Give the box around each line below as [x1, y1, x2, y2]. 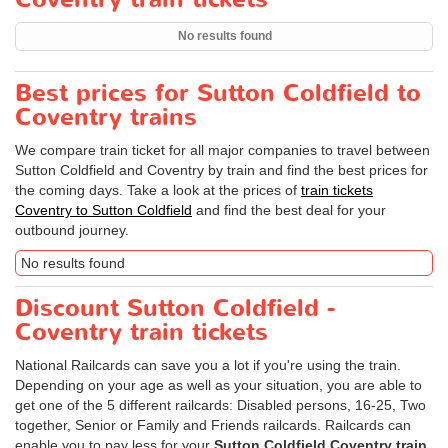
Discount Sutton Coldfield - [15, 292, 335, 325]
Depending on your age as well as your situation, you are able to [15, 377, 422, 393]
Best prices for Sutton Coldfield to [15, 77, 421, 110]
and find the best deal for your [192, 202, 386, 218]
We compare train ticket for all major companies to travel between [15, 142, 430, 158]
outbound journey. [15, 222, 129, 238]
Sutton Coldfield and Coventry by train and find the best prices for [15, 162, 428, 178]
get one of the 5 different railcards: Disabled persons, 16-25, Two [15, 397, 426, 413]
